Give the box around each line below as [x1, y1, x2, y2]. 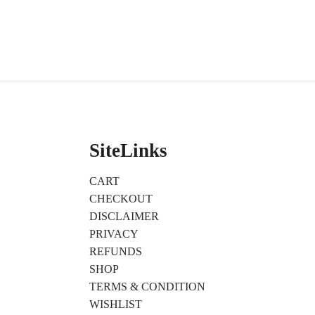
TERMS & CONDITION [89, 281, 205, 293]
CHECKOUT [89, 193, 153, 205]
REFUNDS [89, 245, 142, 258]
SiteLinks [89, 139, 167, 161]
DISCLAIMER [89, 210, 159, 223]
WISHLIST [89, 298, 142, 311]
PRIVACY [89, 228, 139, 240]
